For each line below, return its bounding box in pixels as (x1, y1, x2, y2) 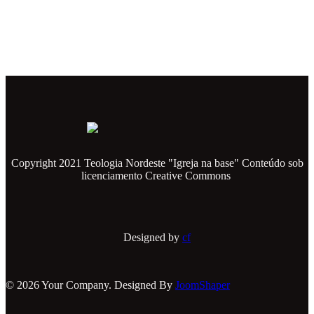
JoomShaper (175, 278, 230, 291)
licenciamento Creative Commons (81, 169, 233, 182)
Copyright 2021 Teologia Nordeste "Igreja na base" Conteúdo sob (11, 156, 303, 169)
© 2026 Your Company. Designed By (6, 278, 175, 291)
